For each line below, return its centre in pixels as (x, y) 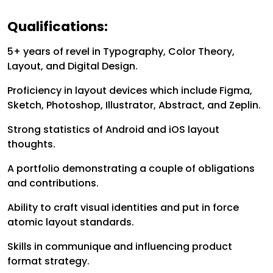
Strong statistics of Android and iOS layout (113, 130)
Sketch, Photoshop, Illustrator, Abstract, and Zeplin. (134, 105)
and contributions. (53, 183)
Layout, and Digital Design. (73, 66)
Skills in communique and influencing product (120, 247)
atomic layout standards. (71, 222)
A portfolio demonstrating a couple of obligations (131, 169)
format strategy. (48, 261)
